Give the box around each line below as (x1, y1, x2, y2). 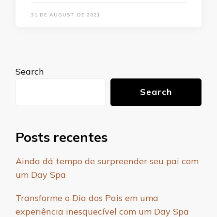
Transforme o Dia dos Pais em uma (15, 192, 158, 204)
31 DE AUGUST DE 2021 (31, 12, 100, 18)
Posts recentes (15, 129, 108, 145)
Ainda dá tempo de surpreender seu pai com (15, 155, 199, 167)
